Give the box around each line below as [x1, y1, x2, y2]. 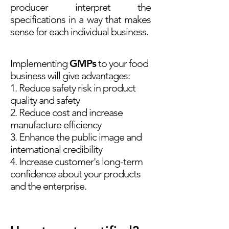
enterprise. [43, 180, 86, 192]
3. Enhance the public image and [10, 131, 142, 143]
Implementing [10, 57, 67, 70]
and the [10, 180, 43, 192]
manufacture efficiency [10, 119, 101, 131]
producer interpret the [10, 1, 151, 13]
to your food [98, 57, 148, 70]
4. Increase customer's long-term [10, 155, 143, 168]
